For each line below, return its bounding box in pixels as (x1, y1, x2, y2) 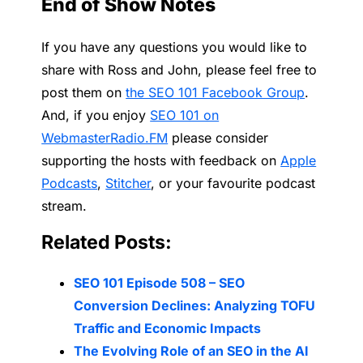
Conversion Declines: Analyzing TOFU (74, 297, 316, 314)
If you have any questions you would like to (41, 38, 308, 55)
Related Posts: (41, 230, 173, 254)
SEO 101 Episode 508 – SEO (74, 274, 246, 291)
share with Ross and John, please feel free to (41, 61, 318, 78)
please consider (168, 129, 269, 146)
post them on (41, 83, 126, 100)
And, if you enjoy (41, 106, 151, 123)
